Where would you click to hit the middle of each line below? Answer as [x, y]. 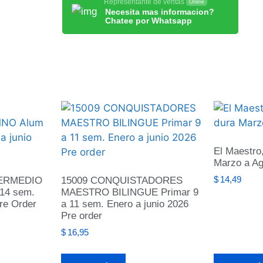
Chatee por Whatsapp [149, 21]
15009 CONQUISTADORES [122, 180]
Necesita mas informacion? [160, 12]
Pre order [82, 215]
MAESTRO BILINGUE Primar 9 [130, 192]
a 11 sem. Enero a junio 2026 [125, 204]
